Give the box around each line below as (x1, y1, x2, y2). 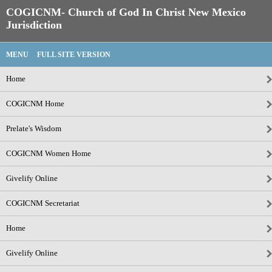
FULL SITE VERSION (37, 50, 110, 59)
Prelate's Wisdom (6, 124, 61, 133)
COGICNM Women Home (6, 149, 91, 158)
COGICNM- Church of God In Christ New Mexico (6, 6, 246, 18)
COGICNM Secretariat (6, 199, 80, 208)
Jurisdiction (6, 19, 62, 31)
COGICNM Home (6, 99, 64, 108)
